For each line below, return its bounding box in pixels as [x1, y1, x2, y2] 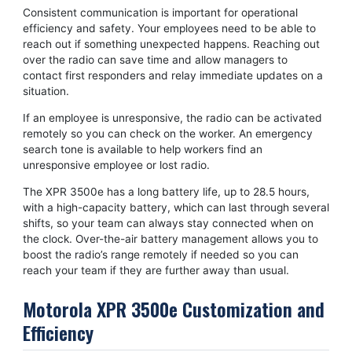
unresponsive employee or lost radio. [22, 158, 210, 171]
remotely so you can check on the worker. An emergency [22, 126, 313, 140]
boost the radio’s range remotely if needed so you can [22, 247, 299, 261]
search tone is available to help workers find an [22, 142, 262, 156]
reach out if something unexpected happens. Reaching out [22, 38, 320, 51]
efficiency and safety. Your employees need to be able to [22, 22, 316, 35]
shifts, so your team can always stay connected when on [22, 216, 313, 229]
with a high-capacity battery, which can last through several [22, 200, 329, 214]
